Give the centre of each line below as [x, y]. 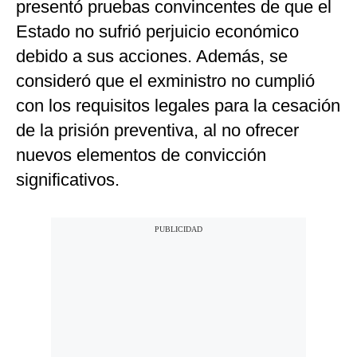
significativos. [68, 180]
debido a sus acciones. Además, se [152, 57]
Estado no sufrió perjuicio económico [157, 32]
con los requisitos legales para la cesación [178, 106]
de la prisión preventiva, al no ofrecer [157, 131]
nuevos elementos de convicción [141, 155]
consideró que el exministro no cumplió [165, 81]
